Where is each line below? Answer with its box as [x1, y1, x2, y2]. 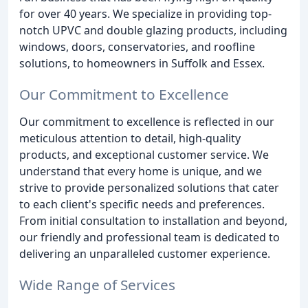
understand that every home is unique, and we [19, 163, 262, 179]
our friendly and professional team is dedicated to [19, 229, 280, 245]
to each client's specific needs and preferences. [19, 196, 265, 212]
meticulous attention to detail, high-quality [19, 130, 241, 146]
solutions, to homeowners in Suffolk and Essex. [19, 56, 265, 71]
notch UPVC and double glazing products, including [19, 23, 287, 38]
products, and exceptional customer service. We [19, 146, 269, 162]
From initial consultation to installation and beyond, [19, 212, 287, 228]
